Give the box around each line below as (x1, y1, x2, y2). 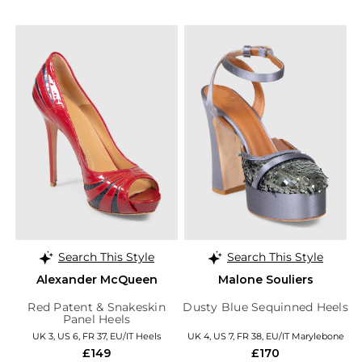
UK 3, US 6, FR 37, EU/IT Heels (32, 330, 161, 342)
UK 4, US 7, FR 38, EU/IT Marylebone (187, 330, 344, 342)
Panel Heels (62, 311, 131, 326)
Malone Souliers (217, 271, 314, 287)
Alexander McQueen (36, 271, 158, 287)
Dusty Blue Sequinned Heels (183, 299, 348, 314)
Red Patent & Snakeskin (27, 299, 166, 314)
